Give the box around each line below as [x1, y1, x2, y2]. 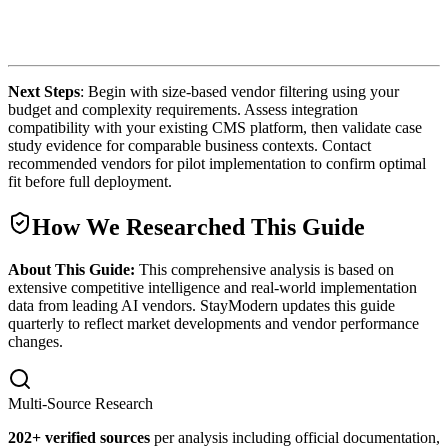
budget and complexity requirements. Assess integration [8, 101, 358, 119]
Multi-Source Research [8, 395, 153, 413]
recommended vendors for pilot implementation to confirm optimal [8, 155, 426, 173]
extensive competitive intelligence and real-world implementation [8, 279, 417, 297]
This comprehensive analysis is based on [135, 261, 394, 279]
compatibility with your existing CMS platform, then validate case [8, 119, 422, 137]
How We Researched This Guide [32, 214, 365, 241]
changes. [8, 333, 63, 351]
